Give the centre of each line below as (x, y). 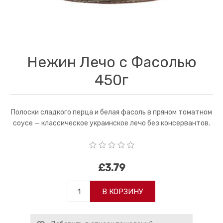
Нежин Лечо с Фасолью (111, 62)
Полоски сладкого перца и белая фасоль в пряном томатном (111, 112)
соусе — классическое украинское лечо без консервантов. (111, 123)
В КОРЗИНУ (123, 191)
